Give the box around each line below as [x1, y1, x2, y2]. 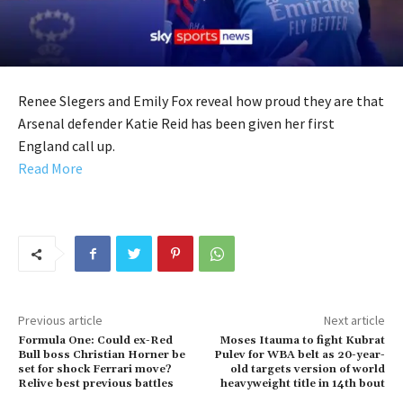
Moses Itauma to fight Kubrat [219, 334, 385, 348]
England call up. [18, 137, 115, 156]
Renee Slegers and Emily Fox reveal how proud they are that [18, 92, 384, 111]
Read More [18, 159, 83, 178]
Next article [323, 312, 385, 329]
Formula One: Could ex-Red [18, 334, 173, 348]
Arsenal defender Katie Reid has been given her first [18, 114, 335, 133]
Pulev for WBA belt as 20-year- [213, 348, 385, 363]
